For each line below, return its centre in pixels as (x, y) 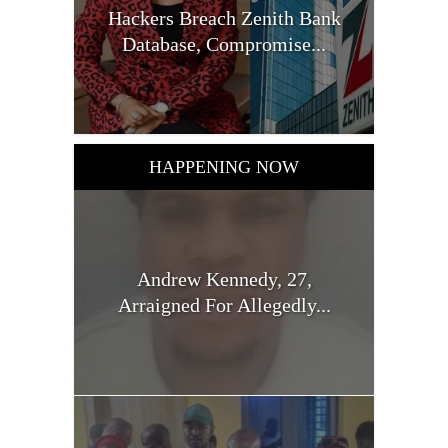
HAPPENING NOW (224, 166)
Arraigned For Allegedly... (224, 305)
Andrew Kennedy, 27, (224, 279)
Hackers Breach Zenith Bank (224, 17)
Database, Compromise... (224, 43)
